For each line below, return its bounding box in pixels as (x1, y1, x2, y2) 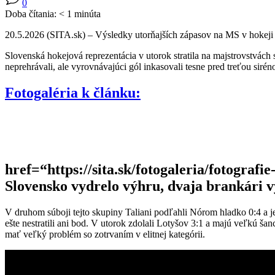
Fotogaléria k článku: (5, 84, 141, 101)
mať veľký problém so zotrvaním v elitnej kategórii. (5, 228, 205, 239)
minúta (74, 8, 101, 19)
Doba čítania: (5, 8, 56, 19)
